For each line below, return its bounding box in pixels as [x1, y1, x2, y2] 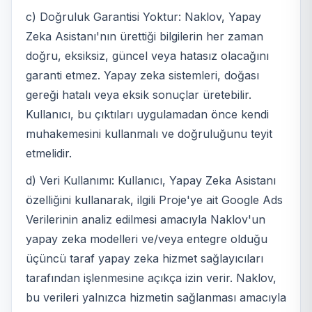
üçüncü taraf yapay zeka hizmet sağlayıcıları [26, 251, 263, 265]
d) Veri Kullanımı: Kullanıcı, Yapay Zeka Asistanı [26, 173, 276, 187]
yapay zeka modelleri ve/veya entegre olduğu [26, 231, 267, 246]
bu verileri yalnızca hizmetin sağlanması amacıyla [26, 290, 286, 304]
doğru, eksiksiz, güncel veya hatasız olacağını [26, 49, 269, 63]
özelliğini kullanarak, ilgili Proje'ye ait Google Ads [26, 192, 283, 207]
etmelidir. [26, 146, 72, 161]
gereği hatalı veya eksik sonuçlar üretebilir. [26, 88, 251, 102]
